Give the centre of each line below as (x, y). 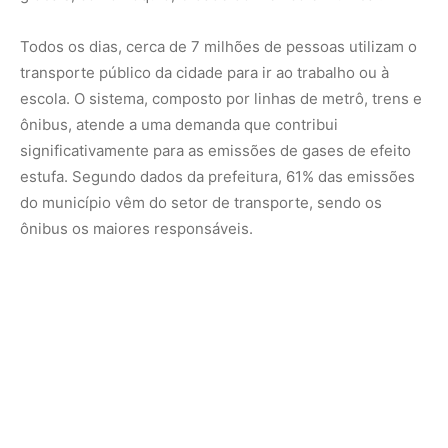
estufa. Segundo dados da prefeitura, (153, 176)
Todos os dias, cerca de (105, 46)
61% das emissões (350, 176)
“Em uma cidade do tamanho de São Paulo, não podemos (220, 400)
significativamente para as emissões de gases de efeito (215, 150)
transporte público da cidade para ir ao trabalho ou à (204, 72)
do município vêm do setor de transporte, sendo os (201, 202)
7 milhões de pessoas (268, 46)
